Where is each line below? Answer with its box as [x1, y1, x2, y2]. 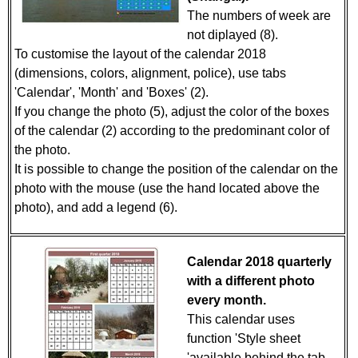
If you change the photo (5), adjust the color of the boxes [14, 105, 329, 118]
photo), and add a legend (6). [14, 201, 181, 214]
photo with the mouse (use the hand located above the [14, 181, 320, 195]
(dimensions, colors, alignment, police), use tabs [14, 66, 286, 80]
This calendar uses [187, 312, 295, 326]
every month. [187, 293, 266, 307]
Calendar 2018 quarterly [187, 255, 332, 268]
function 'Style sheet [187, 332, 300, 345]
